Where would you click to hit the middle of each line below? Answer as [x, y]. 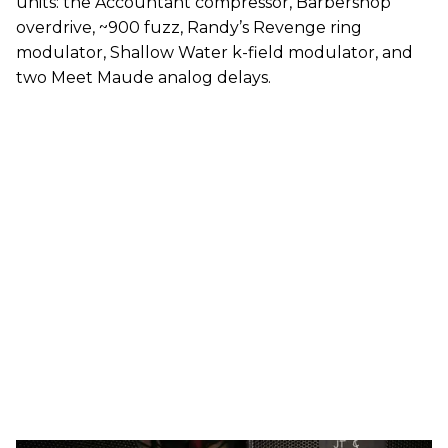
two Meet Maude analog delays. [143, 77]
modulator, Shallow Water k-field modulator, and [214, 52]
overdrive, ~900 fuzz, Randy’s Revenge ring [189, 27]
